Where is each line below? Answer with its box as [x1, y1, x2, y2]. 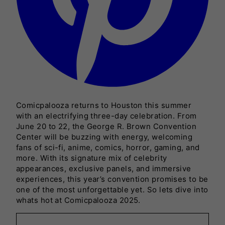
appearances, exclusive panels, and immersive [16, 163, 191, 173]
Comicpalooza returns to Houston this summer [16, 100, 192, 110]
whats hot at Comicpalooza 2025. [16, 195, 141, 205]
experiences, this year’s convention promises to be [16, 174, 208, 184]
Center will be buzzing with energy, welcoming [16, 132, 193, 142]
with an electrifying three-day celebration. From [16, 110, 197, 121]
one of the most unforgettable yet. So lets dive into [16, 184, 208, 194]
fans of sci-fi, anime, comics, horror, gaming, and [16, 142, 200, 152]
